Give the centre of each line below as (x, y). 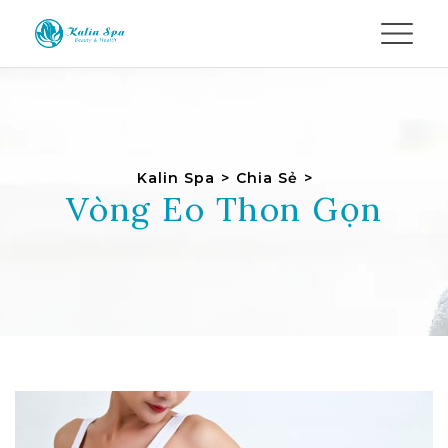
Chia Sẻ (266, 178)
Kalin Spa (175, 178)
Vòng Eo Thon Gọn (224, 208)
